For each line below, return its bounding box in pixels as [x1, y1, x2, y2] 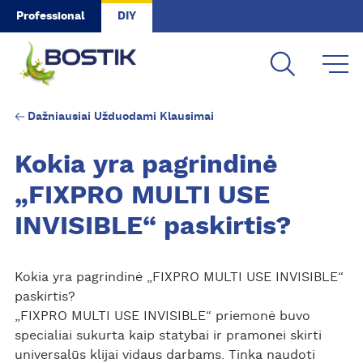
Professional [16, 11, 85, 22]
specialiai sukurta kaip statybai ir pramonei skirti [14, 329, 322, 342]
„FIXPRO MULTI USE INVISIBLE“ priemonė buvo [14, 310, 310, 322]
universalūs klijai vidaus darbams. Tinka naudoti [14, 348, 315, 361]
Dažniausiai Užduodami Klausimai [27, 110, 214, 122]
